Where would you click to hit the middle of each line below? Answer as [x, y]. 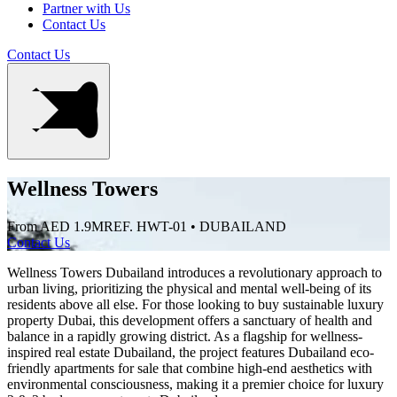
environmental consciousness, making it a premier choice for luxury [195, 384]
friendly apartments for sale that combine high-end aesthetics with [190, 368]
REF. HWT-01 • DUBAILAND [195, 226]
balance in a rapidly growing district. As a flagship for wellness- [185, 336]
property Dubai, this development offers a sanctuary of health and [190, 320]
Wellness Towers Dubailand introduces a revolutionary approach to [195, 272]
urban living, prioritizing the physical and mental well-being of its [189, 288]
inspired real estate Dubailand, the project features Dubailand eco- [191, 352]
